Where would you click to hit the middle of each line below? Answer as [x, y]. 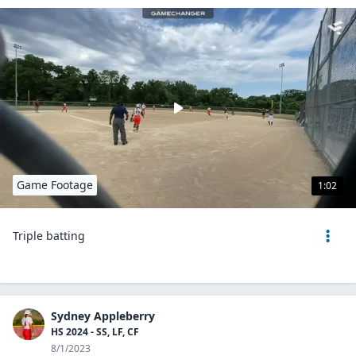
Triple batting [49, 236]
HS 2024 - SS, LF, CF [95, 332]
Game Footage [55, 185]
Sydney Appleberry [103, 316]
